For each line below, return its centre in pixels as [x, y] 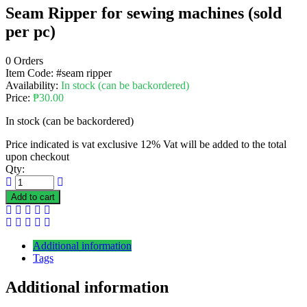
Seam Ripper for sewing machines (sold [144, 13]
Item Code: [31, 73]
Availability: [33, 85]
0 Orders [24, 60]
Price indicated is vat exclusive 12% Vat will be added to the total [146, 144]
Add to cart [33, 197]
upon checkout [37, 156]
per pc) [30, 31]
